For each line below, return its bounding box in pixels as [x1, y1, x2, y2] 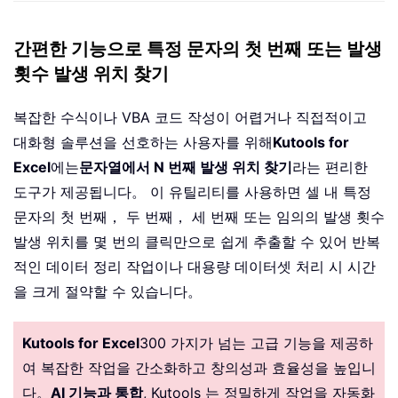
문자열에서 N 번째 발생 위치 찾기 [79, 158, 292, 177]
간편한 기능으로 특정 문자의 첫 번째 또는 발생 [13, 37, 382, 62]
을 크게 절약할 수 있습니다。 [13, 283, 202, 301]
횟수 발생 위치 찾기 [13, 62, 169, 87]
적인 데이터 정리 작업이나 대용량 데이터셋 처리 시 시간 [13, 258, 376, 276]
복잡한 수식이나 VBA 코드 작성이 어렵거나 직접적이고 [13, 108, 367, 127]
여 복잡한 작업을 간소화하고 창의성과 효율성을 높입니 [22, 359, 376, 378]
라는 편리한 [292, 158, 368, 177]
